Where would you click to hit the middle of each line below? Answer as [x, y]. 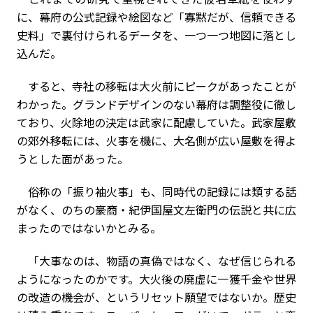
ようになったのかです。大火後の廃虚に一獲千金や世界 [156, 278]
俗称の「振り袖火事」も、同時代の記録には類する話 [156, 191]
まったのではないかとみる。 [89, 227]
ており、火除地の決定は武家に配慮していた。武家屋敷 [156, 122]
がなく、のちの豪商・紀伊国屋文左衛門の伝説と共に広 [156, 209]
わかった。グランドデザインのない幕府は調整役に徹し [156, 104]
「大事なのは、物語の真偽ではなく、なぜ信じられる [156, 260]
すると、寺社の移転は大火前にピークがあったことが [156, 86]
